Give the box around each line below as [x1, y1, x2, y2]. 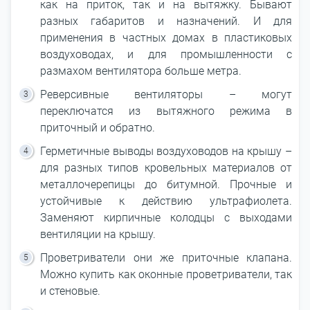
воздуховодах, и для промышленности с [40, 48, 292, 61]
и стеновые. [40, 284, 103, 298]
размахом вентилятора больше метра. [40, 64, 241, 77]
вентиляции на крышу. [40, 228, 156, 241]
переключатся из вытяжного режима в [40, 104, 292, 118]
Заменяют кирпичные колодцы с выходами [40, 211, 292, 224]
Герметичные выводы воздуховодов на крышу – [40, 145, 292, 158]
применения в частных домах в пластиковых [40, 31, 292, 44]
